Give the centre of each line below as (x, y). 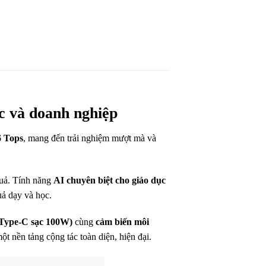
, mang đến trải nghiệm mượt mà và (90, 138)
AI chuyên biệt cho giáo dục (110, 180)
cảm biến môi (122, 222)
